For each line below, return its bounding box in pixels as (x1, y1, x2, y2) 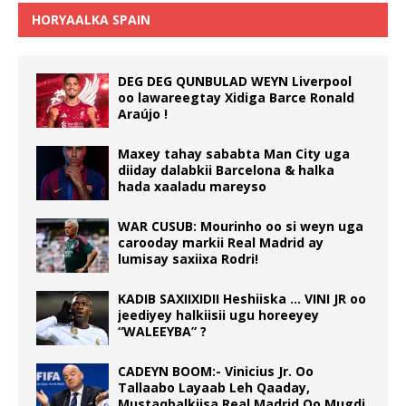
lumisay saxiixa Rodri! (118, 250, 258, 268)
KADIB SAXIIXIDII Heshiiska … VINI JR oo (118, 290, 366, 308)
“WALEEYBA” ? (118, 323, 207, 341)
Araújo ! (118, 105, 168, 123)
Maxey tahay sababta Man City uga (118, 145, 350, 163)
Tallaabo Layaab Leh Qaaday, (118, 379, 310, 397)
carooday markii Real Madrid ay (118, 234, 324, 252)
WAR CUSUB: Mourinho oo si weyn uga (118, 217, 363, 236)
